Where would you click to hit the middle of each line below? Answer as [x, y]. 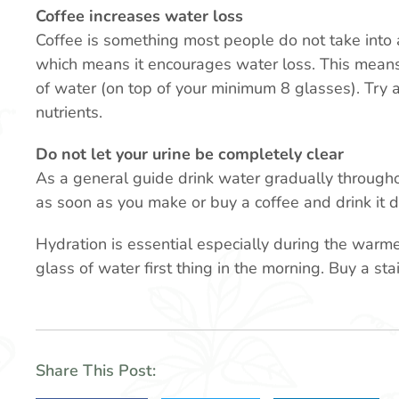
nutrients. [69, 112]
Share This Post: [96, 370]
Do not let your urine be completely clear [190, 154]
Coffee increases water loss [139, 16]
